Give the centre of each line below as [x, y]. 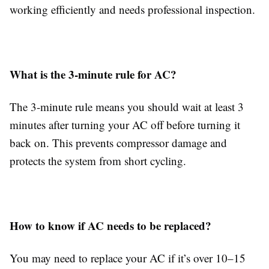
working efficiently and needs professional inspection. [132, 9]
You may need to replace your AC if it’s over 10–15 [128, 258]
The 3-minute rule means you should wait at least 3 [127, 107]
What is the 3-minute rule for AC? [93, 74]
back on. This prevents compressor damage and [118, 143]
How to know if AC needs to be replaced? [110, 225]
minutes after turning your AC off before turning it [125, 125]
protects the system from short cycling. [98, 161]
